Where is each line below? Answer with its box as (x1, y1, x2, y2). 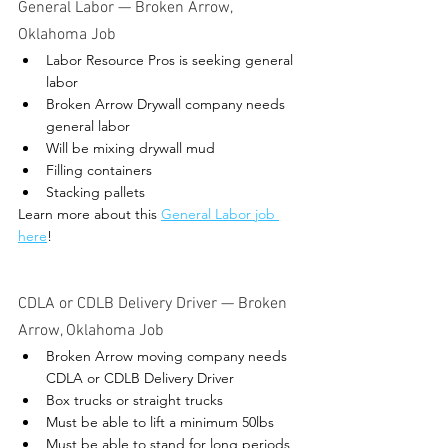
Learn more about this (18, 205, 161, 224)
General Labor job (161, 205, 279, 224)
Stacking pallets (46, 183, 145, 202)
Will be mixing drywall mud (46, 139, 215, 158)
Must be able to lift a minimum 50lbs (46, 413, 274, 432)
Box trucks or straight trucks (46, 391, 223, 410)
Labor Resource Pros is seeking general (46, 51, 297, 70)
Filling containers (46, 161, 152, 180)
